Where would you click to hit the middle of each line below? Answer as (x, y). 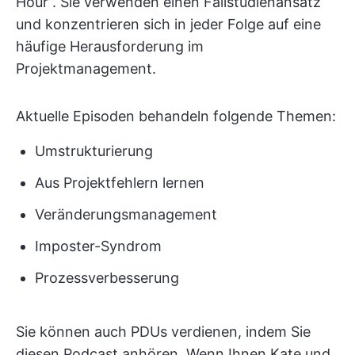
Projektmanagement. (86, 68)
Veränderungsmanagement (126, 214)
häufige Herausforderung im (110, 46)
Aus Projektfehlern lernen (120, 182)
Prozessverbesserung (107, 277)
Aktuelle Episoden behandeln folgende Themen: (176, 116)
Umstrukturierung (94, 151)
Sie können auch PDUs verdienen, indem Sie (163, 331)
